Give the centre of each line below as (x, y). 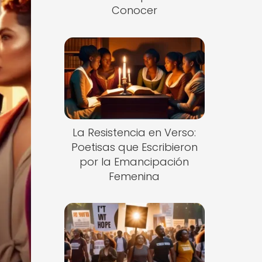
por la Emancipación (135, 161)
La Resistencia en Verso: (135, 132)
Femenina (135, 176)
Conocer (134, 10)
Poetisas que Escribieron (134, 147)
